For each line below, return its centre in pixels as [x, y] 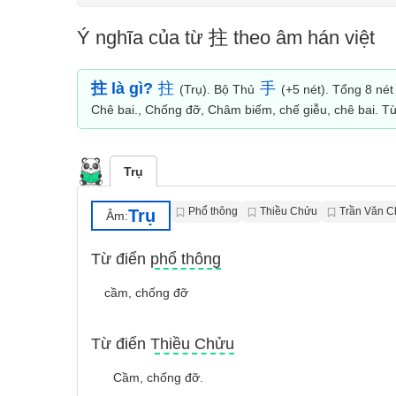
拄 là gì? [122, 88]
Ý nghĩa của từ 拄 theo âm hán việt [226, 38]
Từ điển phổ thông [156, 259]
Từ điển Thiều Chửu [163, 344]
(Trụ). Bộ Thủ [217, 89]
